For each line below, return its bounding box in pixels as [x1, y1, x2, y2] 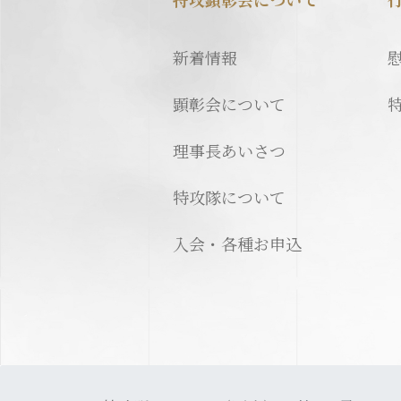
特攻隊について [173, 185, 286, 209]
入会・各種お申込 [173, 232, 302, 255]
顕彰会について [173, 92, 286, 115]
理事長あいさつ [173, 139, 286, 162]
